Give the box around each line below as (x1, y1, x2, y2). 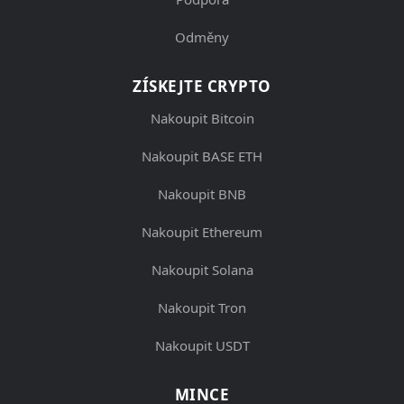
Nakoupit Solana (151, 260, 253, 279)
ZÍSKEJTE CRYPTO (133, 75, 271, 96)
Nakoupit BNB (158, 184, 246, 203)
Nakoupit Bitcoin (150, 108, 254, 127)
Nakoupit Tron (158, 298, 246, 317)
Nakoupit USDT (154, 335, 250, 354)
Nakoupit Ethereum (142, 222, 262, 241)
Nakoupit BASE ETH (142, 146, 262, 165)
